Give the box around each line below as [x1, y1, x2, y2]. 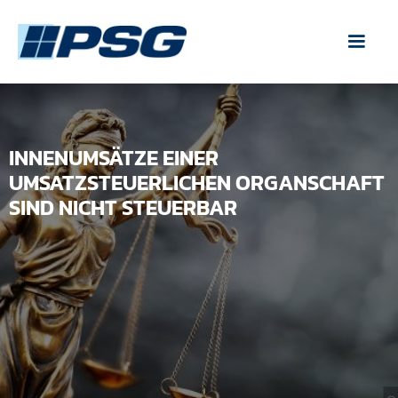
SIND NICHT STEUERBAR [9, 192, 237, 223]
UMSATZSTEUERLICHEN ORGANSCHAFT [9, 167, 385, 198]
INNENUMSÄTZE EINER [9, 142, 219, 173]
